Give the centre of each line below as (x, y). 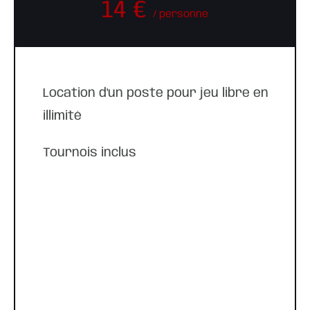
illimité (62, 116)
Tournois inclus (90, 153)
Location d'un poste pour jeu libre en (156, 93)
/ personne (181, 15)
